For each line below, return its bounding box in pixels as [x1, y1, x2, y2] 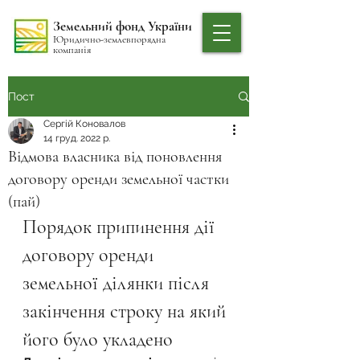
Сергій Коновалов [43, 118, 125, 129]
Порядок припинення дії [22, 215, 219, 239]
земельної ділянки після [22, 272, 214, 295]
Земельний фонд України [52, 18, 192, 35]
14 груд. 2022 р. [43, 133, 110, 144]
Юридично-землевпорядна [53, 33, 166, 46]
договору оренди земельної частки [8, 170, 229, 189]
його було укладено [22, 328, 173, 351]
